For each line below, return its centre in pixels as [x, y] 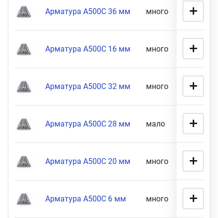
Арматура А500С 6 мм [86, 199]
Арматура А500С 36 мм [88, 11]
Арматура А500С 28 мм [88, 124]
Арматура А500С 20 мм [88, 161]
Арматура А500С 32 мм [88, 86]
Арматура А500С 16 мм [88, 49]
